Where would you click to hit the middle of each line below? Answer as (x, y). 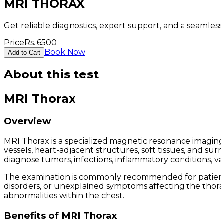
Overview (28, 121)
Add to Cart (24, 52)
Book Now (65, 52)
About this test (51, 74)
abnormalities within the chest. (64, 196)
